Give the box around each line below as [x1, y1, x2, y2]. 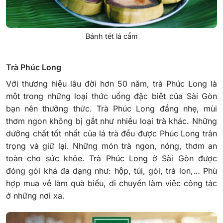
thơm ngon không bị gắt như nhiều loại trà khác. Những [6, 115, 217, 126]
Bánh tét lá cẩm [85, 32, 138, 41]
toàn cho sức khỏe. [6, 153, 90, 163]
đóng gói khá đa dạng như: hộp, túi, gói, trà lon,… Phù [6, 165, 217, 176]
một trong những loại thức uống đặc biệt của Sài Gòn [6, 91, 217, 101]
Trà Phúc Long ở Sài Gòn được [89, 153, 218, 163]
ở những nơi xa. [6, 190, 65, 201]
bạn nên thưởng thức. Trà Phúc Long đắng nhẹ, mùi [6, 103, 217, 113]
